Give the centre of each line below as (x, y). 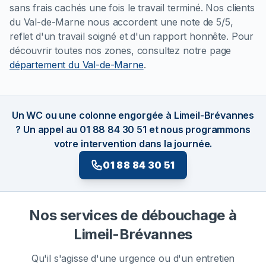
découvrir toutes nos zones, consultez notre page (121, 51)
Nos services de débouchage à (133, 216)
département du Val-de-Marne (77, 65)
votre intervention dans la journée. (133, 144)
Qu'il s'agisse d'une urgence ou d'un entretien (133, 259)
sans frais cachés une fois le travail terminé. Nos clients (132, 8)
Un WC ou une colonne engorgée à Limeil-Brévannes (133, 115)
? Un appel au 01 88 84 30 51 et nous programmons (133, 130)
